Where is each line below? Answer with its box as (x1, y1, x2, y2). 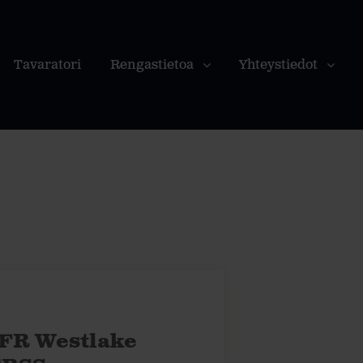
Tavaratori (14, 57, 81, 74)
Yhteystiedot (239, 57, 318, 74)
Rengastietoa (110, 57, 194, 74)
